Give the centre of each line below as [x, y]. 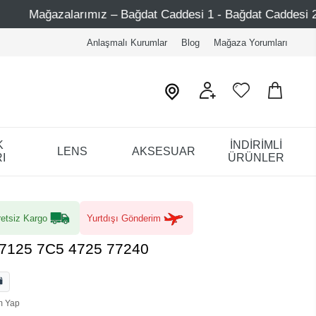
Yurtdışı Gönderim [124, 218]
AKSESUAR [164, 151]
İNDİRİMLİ [256, 145]
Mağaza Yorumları [250, 42]
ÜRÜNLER [256, 157]
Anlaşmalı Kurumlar [127, 42]
